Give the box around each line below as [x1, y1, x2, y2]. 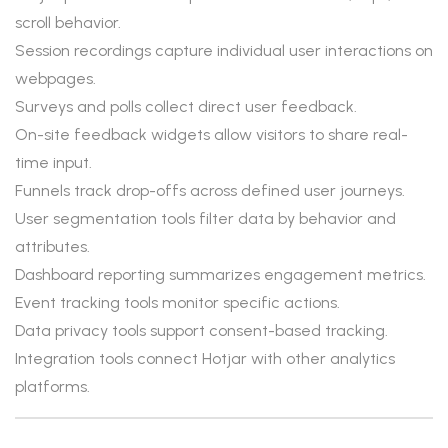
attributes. [15, 237, 90, 256]
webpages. [15, 69, 96, 88]
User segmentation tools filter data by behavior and [15, 209, 396, 228]
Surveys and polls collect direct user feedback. [15, 97, 357, 116]
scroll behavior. [15, 13, 121, 32]
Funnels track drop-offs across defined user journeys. [15, 181, 405, 200]
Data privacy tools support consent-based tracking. [15, 321, 388, 340]
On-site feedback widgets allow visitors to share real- [15, 125, 408, 144]
